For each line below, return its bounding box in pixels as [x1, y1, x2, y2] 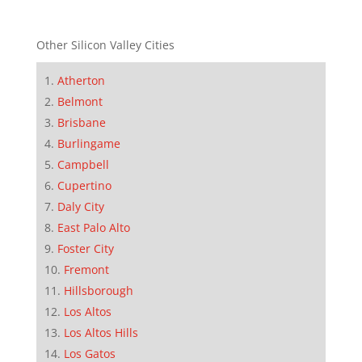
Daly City [57, 199, 104, 215]
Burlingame [57, 136, 120, 152]
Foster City [57, 241, 114, 257]
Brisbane [57, 115, 106, 131]
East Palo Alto [57, 220, 130, 236]
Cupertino [57, 178, 112, 194]
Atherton [57, 73, 105, 89]
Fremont [63, 262, 109, 278]
